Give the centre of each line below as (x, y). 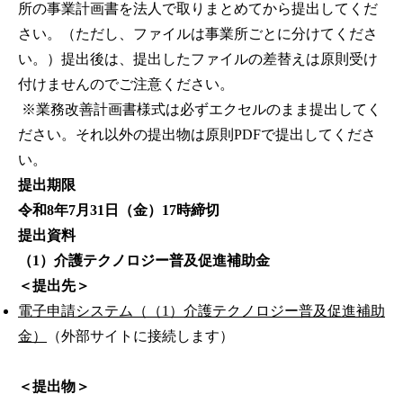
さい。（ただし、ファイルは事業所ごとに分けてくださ (198, 34)
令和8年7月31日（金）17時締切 (119, 210)
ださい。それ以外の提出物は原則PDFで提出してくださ (197, 135)
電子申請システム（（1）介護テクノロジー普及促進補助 (201, 311)
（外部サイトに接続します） (140, 336)
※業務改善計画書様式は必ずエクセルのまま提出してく (200, 110)
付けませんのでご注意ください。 (126, 85)
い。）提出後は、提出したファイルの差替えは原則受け (198, 59)
